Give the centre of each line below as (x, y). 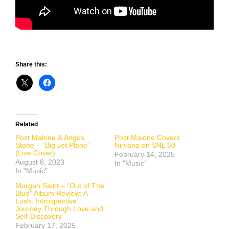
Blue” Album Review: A (51, 193)
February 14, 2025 (145, 155)
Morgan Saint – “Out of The (60, 186)
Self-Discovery (39, 216)
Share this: (31, 65)
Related (27, 124)
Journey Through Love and (59, 209)
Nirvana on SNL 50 (145, 145)
